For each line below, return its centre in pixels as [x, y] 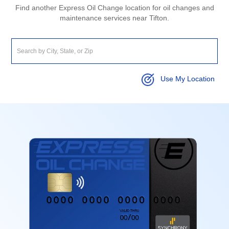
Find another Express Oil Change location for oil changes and [114, 7]
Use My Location [187, 79]
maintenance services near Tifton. [114, 18]
